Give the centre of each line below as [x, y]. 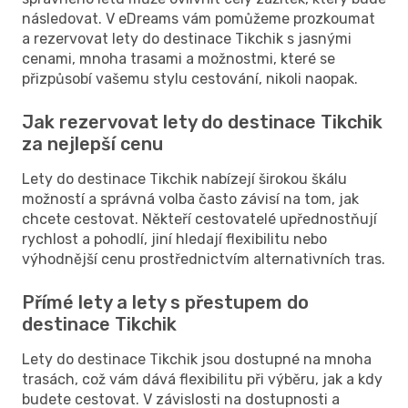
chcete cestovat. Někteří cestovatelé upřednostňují [199, 219]
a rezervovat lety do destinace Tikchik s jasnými [187, 38]
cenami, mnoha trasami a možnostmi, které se [178, 58]
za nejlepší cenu [92, 143]
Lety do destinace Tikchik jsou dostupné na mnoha [197, 359]
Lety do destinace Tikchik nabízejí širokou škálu [184, 178]
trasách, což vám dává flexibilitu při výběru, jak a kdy [202, 379]
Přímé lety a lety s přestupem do [165, 302]
